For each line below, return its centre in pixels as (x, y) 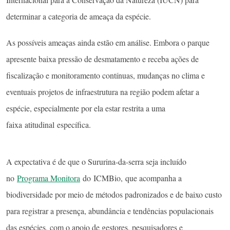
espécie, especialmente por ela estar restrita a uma (86, 108)
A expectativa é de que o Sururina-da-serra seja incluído (96, 162)
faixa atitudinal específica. (50, 125)
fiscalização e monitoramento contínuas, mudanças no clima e (106, 75)
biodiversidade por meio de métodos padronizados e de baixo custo (114, 195)
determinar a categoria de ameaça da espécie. (81, 16)
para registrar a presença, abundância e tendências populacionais (110, 211)
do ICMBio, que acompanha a (131, 178)
